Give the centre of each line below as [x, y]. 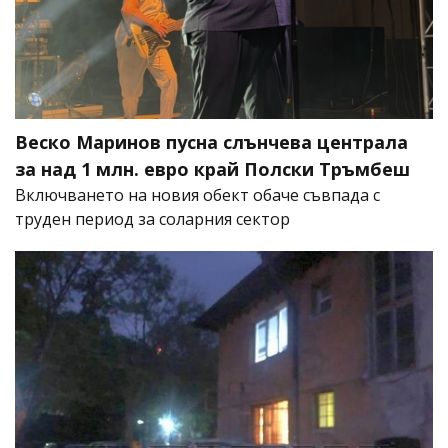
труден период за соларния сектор [152, 218]
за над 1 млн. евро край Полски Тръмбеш [212, 168]
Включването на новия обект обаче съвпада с [197, 194]
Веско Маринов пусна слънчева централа [211, 141]
